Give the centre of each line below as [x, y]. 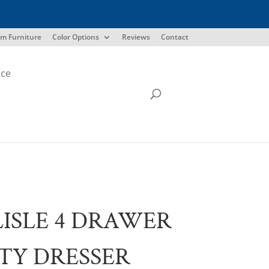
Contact [174, 37]
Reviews [136, 37]
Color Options [75, 37]
